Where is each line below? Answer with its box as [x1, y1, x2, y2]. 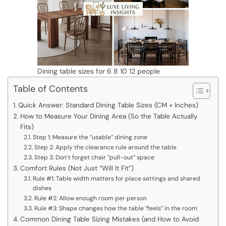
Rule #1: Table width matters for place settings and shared [32, 175, 200, 183]
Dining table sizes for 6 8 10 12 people [37, 67, 160, 76]
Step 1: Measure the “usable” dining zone [32, 133, 147, 142]
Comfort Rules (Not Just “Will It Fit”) [20, 164, 134, 173]
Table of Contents [13, 83, 88, 95]
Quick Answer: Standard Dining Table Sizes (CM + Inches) [18, 101, 198, 110]
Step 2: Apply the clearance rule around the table [34, 143, 177, 152]
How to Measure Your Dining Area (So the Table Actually [20, 112, 198, 121]
